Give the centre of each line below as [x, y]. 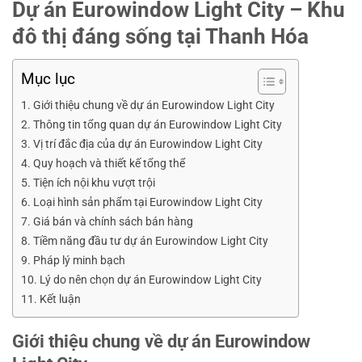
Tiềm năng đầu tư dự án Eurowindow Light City [150, 242]
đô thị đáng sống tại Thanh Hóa [160, 36]
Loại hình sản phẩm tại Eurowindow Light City [147, 203]
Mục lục [48, 79]
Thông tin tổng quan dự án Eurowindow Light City [157, 125]
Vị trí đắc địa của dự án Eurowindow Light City [147, 145]
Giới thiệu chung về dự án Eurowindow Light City [154, 106]
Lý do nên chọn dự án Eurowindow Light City [150, 280]
